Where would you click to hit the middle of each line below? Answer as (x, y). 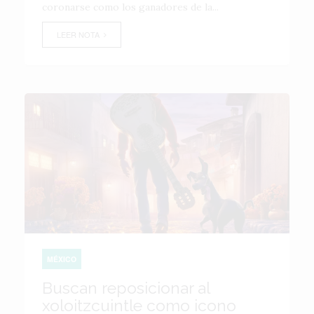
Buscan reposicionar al (126, 288)
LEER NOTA (80, 34)
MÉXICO (62, 259)
